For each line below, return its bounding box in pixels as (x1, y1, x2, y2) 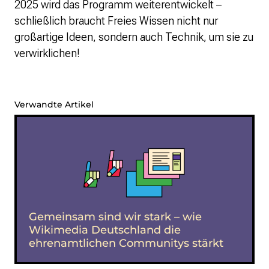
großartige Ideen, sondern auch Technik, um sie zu (14, 30, 253, 43)
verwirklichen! (14, 46, 80, 59)
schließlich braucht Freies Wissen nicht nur (14, 14, 218, 27)
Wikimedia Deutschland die (29, 223, 181, 237)
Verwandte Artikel (14, 98, 94, 110)
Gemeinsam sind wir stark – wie (29, 210, 202, 223)
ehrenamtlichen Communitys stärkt (29, 236, 223, 250)
